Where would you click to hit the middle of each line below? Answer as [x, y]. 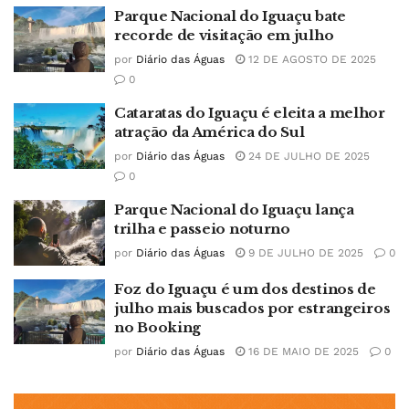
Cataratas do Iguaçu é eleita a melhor [250, 113]
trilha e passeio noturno [202, 229]
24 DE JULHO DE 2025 [307, 156]
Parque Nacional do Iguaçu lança [234, 210]
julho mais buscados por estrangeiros [252, 308]
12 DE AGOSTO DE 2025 [310, 59]
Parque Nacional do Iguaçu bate [230, 16]
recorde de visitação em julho [224, 35]
